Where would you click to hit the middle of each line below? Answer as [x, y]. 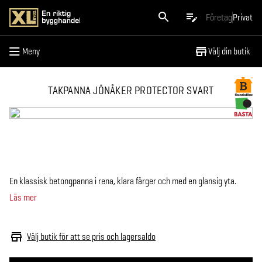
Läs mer [23, 197]
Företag [219, 17]
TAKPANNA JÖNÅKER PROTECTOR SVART [131, 90]
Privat [243, 17]
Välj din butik [229, 51]
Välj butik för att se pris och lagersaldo [91, 237]
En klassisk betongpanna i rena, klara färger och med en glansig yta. [123, 181]
